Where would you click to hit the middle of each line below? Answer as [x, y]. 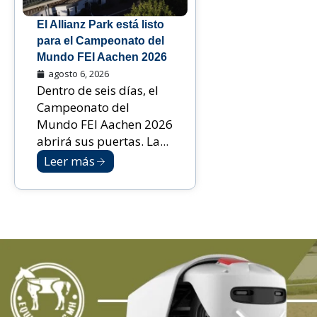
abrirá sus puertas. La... [103, 142]
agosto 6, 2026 [79, 74]
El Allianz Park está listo [100, 25]
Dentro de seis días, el [98, 91]
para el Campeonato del [100, 41]
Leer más [69, 161]
